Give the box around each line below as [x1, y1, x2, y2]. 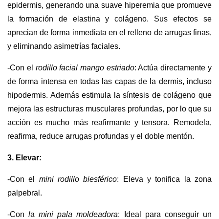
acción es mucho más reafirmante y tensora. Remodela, [7, 118, 212, 127]
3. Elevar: [7, 153, 42, 162]
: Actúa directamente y [134, 63, 212, 72]
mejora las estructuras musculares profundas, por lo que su [7, 104, 212, 113]
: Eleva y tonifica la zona [117, 175, 212, 183]
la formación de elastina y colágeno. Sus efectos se [7, 14, 212, 23]
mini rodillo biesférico [39, 175, 117, 183]
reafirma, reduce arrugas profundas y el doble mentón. [7, 131, 197, 140]
